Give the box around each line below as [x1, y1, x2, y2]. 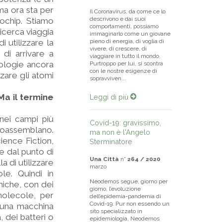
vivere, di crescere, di [90, 45, 147, 52]
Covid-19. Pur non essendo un [90, 200, 169, 207]
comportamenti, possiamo [90, 23, 159, 30]
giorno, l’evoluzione [90, 185, 141, 192]
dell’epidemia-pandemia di [90, 193, 161, 200]
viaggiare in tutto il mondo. [90, 53, 161, 59]
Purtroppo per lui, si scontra [90, 60, 163, 67]
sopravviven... [90, 75, 126, 82]
